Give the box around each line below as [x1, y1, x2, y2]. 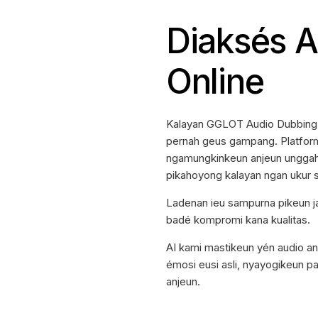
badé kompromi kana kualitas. [166, 213, 310, 227]
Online [166, 60, 264, 103]
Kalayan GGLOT [166, 117, 246, 131]
